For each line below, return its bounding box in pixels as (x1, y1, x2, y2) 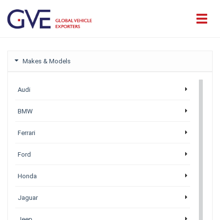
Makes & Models (23, 57, 71, 65)
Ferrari (18, 129, 35, 137)
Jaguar (18, 194, 38, 201)
